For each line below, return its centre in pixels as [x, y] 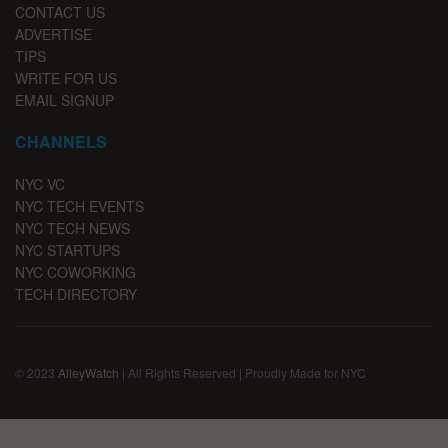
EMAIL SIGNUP [64, 100]
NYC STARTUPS [67, 250]
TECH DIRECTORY [76, 294]
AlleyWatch [88, 373]
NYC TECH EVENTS [79, 206]
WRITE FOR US [66, 78]
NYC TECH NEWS [72, 228]
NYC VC [40, 184]
